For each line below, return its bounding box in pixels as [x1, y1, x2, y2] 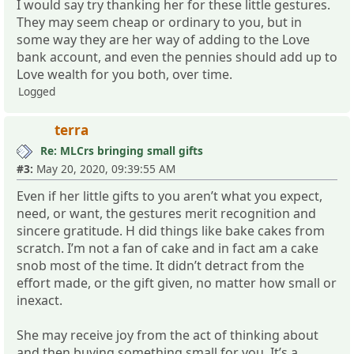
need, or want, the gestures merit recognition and [17, 204, 316, 222]
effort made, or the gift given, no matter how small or [17, 273, 337, 292]
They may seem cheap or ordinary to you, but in [17, 13, 302, 31]
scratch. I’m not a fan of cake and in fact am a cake [17, 239, 318, 257]
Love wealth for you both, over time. [17, 65, 232, 83]
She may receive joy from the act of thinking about [17, 326, 318, 344]
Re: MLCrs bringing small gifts [40, 142, 203, 158]
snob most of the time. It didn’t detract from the [17, 256, 304, 274]
